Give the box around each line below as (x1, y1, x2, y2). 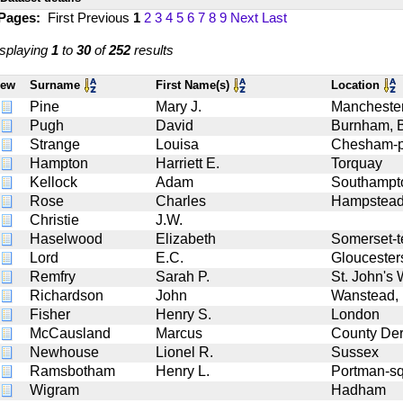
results (130, 41, 174, 58)
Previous (77, 9, 133, 25)
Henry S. (156, 306, 211, 322)
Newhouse (30, 344, 99, 360)
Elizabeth (156, 230, 216, 246)
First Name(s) (156, 77, 233, 92)
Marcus (156, 325, 202, 341)
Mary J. (156, 98, 201, 114)
